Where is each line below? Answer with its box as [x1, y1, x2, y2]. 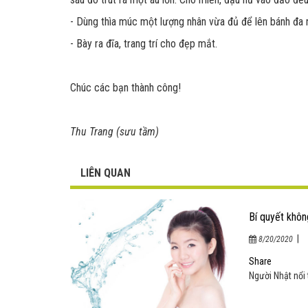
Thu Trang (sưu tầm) [70, 125, 159, 138]
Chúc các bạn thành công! [70, 81, 181, 94]
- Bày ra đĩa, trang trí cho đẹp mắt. [70, 37, 217, 50]
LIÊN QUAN [80, 166, 131, 179]
